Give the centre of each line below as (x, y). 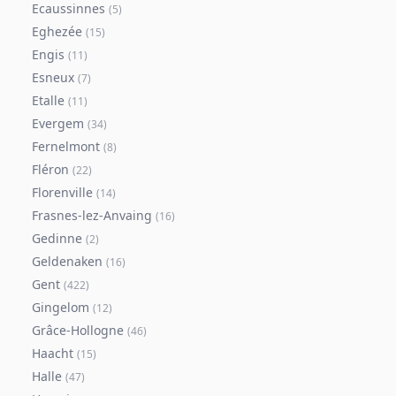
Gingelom (61, 307)
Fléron (50, 169)
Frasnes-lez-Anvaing (92, 215)
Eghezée (57, 31)
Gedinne (57, 238)
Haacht (53, 353)
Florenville (62, 192)
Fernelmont (66, 146)
